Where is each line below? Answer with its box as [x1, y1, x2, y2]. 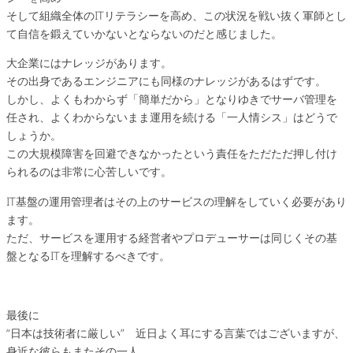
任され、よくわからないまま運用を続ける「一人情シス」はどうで [6, 110, 337, 125]
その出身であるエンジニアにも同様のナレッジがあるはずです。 [6, 73, 326, 89]
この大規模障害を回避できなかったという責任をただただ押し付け [6, 146, 337, 162]
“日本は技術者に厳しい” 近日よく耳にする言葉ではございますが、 [6, 325, 345, 340]
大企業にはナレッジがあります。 [6, 55, 172, 71]
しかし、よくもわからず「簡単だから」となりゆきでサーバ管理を [6, 91, 337, 107]
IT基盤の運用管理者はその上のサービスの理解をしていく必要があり [6, 193, 347, 209]
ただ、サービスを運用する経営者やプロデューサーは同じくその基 [6, 229, 337, 245]
